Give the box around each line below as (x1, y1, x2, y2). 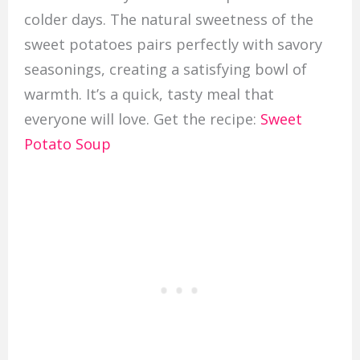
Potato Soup (23, 134, 111, 154)
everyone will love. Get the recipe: (23, 109, 260, 129)
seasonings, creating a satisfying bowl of (23, 59, 307, 80)
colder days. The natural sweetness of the (23, 10, 313, 30)
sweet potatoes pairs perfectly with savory (23, 35, 322, 55)
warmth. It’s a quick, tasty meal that (23, 84, 274, 104)
